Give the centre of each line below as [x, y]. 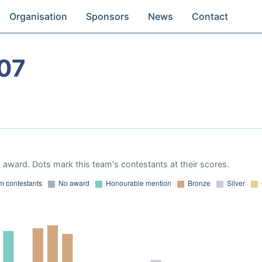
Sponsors [108, 16]
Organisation [39, 16]
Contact [210, 16]
